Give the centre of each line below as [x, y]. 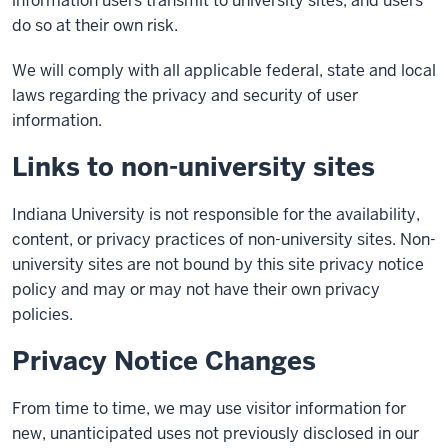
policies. [42, 314]
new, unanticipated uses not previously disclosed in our [215, 433]
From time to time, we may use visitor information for [209, 408]
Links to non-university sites [193, 167]
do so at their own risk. [95, 25]
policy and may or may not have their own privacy [196, 289]
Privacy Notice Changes [164, 361]
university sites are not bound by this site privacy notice [218, 264]
